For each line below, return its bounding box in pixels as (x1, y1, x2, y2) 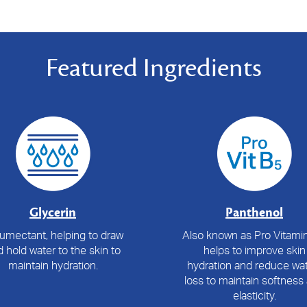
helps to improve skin (203, 243, 306, 257)
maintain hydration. (8, 258, 98, 272)
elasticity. (232, 288, 276, 302)
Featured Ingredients (45, 51, 262, 84)
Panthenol (225, 204, 283, 221)
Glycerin (29, 204, 76, 221)
